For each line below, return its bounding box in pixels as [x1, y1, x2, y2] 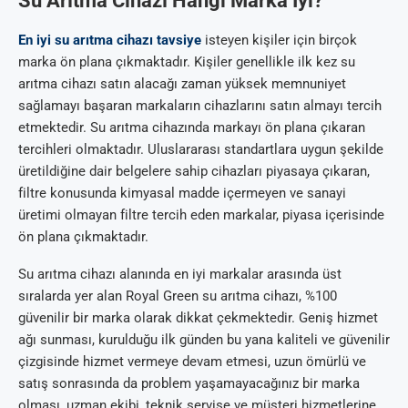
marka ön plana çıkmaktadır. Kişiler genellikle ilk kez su [18, 54, 355, 71]
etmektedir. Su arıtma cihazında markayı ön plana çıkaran [18, 119, 365, 137]
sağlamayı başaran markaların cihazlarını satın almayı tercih [18, 97, 382, 115]
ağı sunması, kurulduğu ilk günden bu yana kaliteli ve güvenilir [18, 331, 390, 349]
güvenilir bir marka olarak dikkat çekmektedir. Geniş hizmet [18, 310, 378, 327]
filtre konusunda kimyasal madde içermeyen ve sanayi [18, 185, 346, 202]
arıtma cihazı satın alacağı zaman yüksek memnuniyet [18, 76, 346, 93]
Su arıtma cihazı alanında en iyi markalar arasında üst [18, 266, 342, 283]
